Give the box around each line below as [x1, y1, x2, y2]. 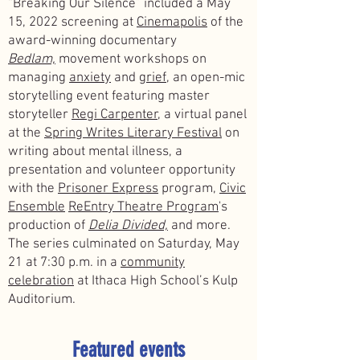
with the [8, 181, 58, 197]
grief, [139, 70, 170, 86]
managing [8, 70, 69, 86]
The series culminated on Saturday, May [8, 236, 239, 252]
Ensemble [8, 199, 65, 215]
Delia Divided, [88, 218, 168, 234]
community [121, 255, 185, 271]
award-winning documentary [8, 33, 177, 49]
